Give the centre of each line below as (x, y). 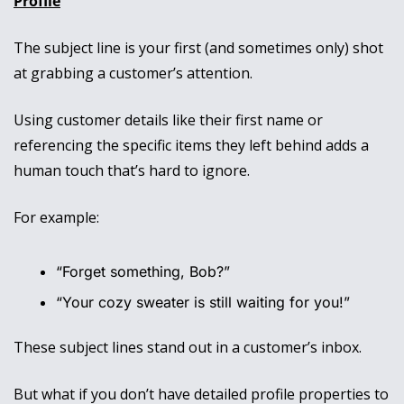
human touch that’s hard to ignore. (132, 171)
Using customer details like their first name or (168, 120)
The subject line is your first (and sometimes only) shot (198, 48)
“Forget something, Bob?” (143, 272)
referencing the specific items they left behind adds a (191, 146)
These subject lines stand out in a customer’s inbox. (189, 348)
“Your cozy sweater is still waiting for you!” (203, 303)
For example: (56, 218)
